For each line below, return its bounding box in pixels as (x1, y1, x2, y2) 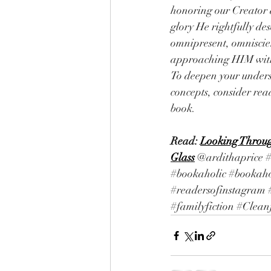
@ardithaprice (197, 151, 266, 164)
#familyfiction (171, 200, 234, 213)
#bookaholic (171, 167, 226, 180)
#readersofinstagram (171, 183, 266, 197)
